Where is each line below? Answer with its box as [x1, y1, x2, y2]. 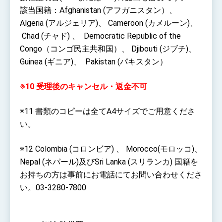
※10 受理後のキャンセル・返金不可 [20, 81, 147, 91]
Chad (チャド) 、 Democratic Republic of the [20, 31, 181, 41]
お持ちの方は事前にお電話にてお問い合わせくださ [20, 169, 202, 179]
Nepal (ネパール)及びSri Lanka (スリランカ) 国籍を [20, 157, 198, 166]
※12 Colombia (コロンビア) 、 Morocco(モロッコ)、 [20, 144, 202, 154]
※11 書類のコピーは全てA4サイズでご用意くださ [20, 106, 195, 116]
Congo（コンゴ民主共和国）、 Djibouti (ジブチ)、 [20, 44, 196, 54]
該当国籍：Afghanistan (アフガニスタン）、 [20, 5, 177, 15]
